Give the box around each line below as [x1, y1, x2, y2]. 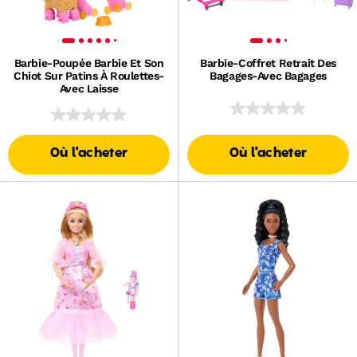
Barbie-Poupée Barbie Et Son [14, 56, 164, 69]
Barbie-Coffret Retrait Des [199, 56, 337, 69]
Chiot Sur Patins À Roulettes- [14, 69, 164, 82]
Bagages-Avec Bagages [210, 69, 327, 82]
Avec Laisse [59, 81, 119, 95]
